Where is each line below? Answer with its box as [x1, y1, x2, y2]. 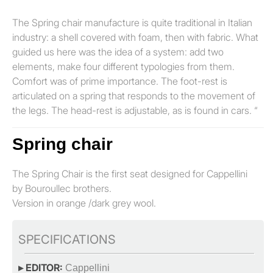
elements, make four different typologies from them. [12, 60, 235, 73]
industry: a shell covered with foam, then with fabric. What [12, 30, 258, 43]
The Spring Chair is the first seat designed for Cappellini [12, 167, 247, 180]
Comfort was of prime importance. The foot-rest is [12, 74, 227, 87]
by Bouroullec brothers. [12, 182, 114, 194]
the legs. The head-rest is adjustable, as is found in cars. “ [12, 104, 258, 116]
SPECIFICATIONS [18, 232, 116, 247]
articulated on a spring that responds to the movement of [12, 89, 255, 102]
